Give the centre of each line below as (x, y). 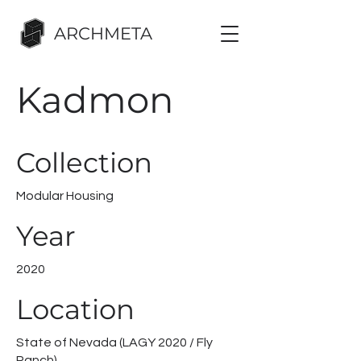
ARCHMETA (103, 33)
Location (75, 309)
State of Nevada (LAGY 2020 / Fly (114, 342)
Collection (84, 163)
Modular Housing (65, 196)
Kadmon (95, 100)
